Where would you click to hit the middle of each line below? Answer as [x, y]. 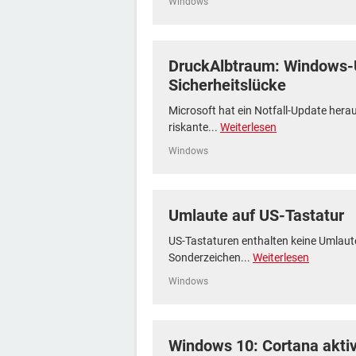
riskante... [194, 127]
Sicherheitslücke [227, 85]
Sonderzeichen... [211, 257]
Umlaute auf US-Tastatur [256, 215]
